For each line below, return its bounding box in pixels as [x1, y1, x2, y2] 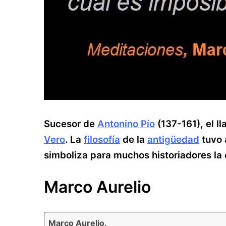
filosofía [84, 134, 120, 145]
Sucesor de [44, 118, 97, 130]
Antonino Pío [97, 118, 155, 130]
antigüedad [147, 134, 199, 145]
